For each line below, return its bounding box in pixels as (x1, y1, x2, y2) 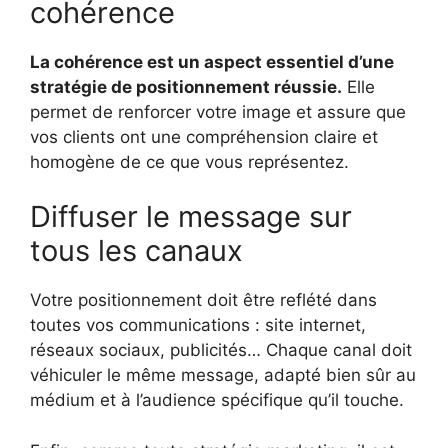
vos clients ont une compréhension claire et (30, 126, 378, 147)
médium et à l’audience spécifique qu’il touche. (30, 390, 404, 411)
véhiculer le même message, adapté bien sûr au (30, 365, 416, 386)
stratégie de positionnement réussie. (30, 76, 342, 97)
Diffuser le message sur (30, 199, 352, 235)
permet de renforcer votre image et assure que (30, 101, 406, 122)
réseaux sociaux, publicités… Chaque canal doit (30, 340, 412, 361)
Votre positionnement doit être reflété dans (30, 290, 377, 311)
